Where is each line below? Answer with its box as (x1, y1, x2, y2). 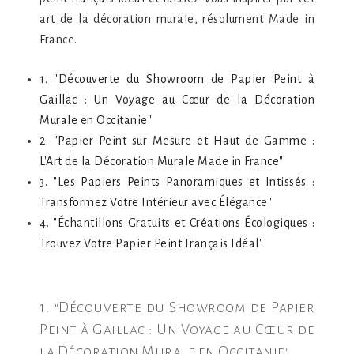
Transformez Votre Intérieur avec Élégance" (40, 196, 272, 209)
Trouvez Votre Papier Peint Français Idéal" (40, 237, 263, 250)
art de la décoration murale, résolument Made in (40, 13, 314, 25)
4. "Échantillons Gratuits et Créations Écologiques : (40, 217, 314, 229)
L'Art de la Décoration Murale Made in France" (40, 155, 284, 168)
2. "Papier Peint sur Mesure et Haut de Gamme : (40, 134, 314, 147)
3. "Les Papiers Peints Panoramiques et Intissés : (40, 175, 314, 188)
